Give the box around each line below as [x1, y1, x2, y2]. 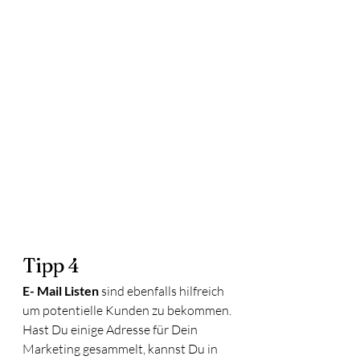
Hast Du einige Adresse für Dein [22, 321, 200, 337]
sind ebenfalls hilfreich [99, 282, 227, 299]
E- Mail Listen [22, 282, 99, 298]
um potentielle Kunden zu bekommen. [22, 301, 234, 318]
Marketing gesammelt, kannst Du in [22, 340, 220, 357]
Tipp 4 [22, 253, 80, 277]
